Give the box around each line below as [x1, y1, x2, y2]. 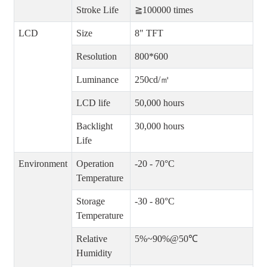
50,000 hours [134, 98, 184, 108]
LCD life [76, 98, 110, 108]
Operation [76, 159, 114, 169]
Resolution [76, 51, 117, 62]
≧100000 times [134, 5, 193, 15]
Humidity [76, 248, 112, 259]
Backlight [76, 121, 113, 132]
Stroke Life [76, 5, 119, 15]
